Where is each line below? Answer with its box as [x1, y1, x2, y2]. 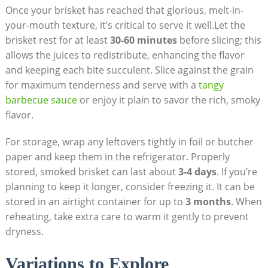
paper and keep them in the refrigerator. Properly [5, 150, 230, 163]
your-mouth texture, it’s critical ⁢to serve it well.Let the [5, 18, 245, 32]
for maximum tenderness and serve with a [5, 78, 199, 92]
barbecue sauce [5, 93, 77, 106]
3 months [185, 194, 231, 208]
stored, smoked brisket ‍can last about [5, 165, 178, 178]
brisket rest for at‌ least [5, 33, 110, 47]
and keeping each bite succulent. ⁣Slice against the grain [5, 63, 254, 77]
